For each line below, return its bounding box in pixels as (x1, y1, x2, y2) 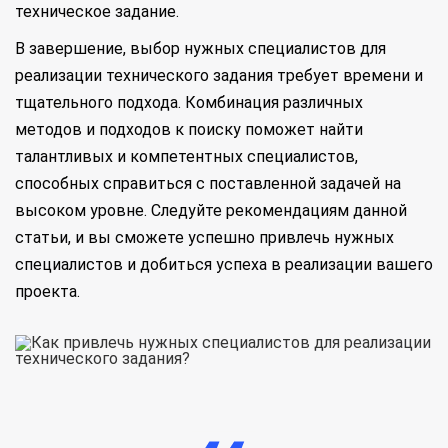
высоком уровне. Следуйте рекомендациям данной (15, 201, 407, 221)
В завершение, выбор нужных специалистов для (15, 39, 386, 59)
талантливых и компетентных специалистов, (15, 147, 358, 167)
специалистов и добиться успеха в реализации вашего (15, 255, 433, 275)
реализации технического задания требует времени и (15, 66, 423, 86)
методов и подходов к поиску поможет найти (15, 120, 363, 140)
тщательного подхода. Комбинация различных (15, 93, 363, 113)
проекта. (15, 282, 80, 302)
